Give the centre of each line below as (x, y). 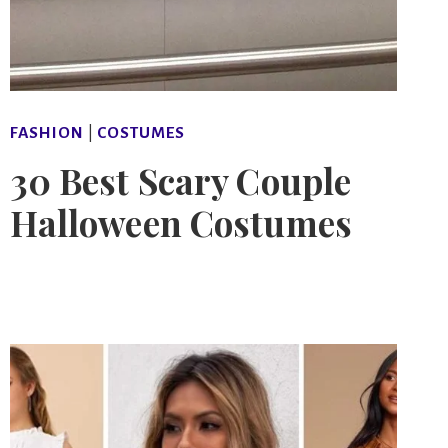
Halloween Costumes (180, 222)
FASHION (46, 132)
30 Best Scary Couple (180, 180)
